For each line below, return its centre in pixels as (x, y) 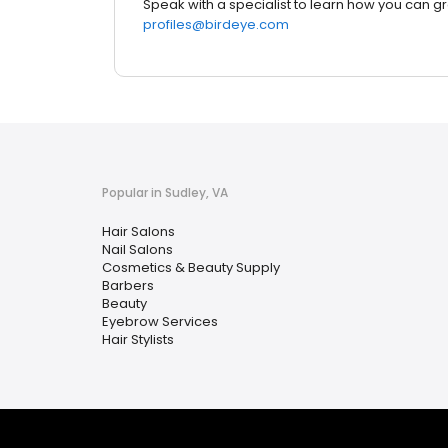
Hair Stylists (138, 340)
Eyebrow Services (160, 322)
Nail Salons (137, 250)
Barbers (128, 286)
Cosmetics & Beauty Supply (191, 268)
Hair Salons (138, 232)
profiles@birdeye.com (216, 25)
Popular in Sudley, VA (165, 193)
